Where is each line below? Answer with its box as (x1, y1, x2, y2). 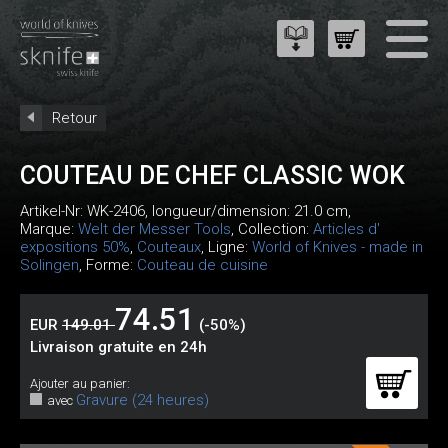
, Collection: (231, 220, 313, 238)
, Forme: (79, 256, 137, 274)
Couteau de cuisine (137, 256, 268, 274)
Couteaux (137, 238, 201, 256)
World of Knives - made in (252, 238, 423, 256)
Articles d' (313, 220, 380, 238)
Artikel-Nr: (20, 202, 87, 220)
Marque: (20, 220, 78, 238)
